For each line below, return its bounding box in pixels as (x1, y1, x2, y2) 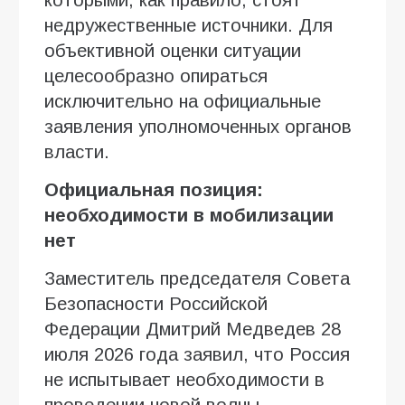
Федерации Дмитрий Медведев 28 (44, 318, 341, 339)
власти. (44, 141, 109, 162)
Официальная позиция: (44, 179, 263, 200)
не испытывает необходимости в (44, 369, 325, 390)
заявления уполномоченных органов (44, 116, 352, 137)
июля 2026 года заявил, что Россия (44, 344, 350, 364)
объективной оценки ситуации (44, 40, 301, 61)
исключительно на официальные (44, 90, 321, 111)
